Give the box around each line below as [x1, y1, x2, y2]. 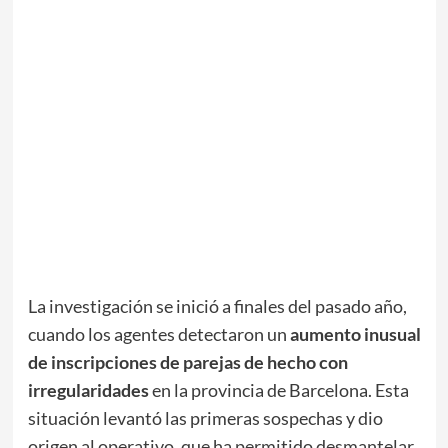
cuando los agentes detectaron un [27, 322, 290, 345]
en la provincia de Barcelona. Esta [148, 378, 409, 401]
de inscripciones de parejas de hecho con [27, 350, 348, 373]
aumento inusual [289, 322, 421, 345]
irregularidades [27, 378, 149, 401]
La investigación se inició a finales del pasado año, [27, 294, 407, 317]
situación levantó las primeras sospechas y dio [27, 406, 383, 429]
